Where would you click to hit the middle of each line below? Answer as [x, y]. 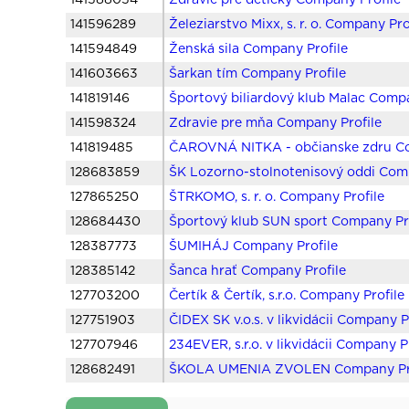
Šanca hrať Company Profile [258, 272]
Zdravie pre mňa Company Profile [276, 124]
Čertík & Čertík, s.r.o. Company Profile [287, 296]
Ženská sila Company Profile [259, 50]
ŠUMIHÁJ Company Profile [254, 247]
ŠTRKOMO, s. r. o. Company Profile [277, 198]
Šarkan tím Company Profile [258, 74]
